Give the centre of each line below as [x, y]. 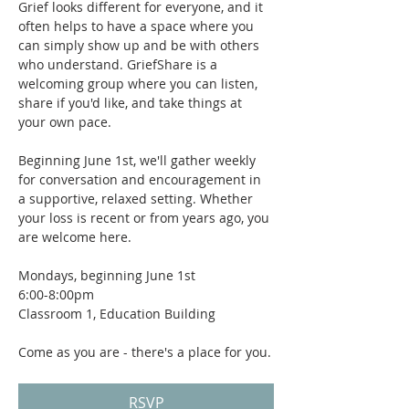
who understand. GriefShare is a [120, 64]
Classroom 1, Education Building [117, 314]
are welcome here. [75, 237]
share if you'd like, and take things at [132, 103]
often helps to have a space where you [138, 26]
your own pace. [65, 122]
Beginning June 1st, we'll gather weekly [139, 160]
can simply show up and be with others [141, 45]
